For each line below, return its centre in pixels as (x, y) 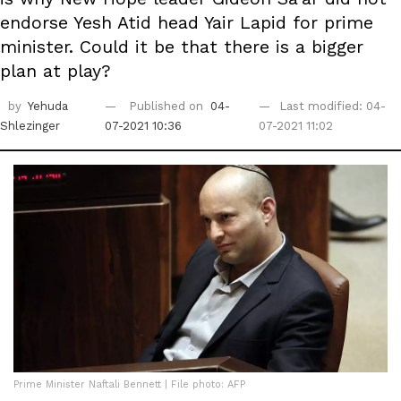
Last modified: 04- (333, 106)
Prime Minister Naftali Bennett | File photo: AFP (129, 385)
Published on (167, 106)
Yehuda (48, 106)
